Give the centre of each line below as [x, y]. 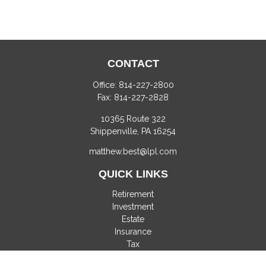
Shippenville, [115, 131]
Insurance [133, 232]
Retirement [133, 194]
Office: [105, 85]
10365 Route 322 [133, 119]
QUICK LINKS [133, 174]
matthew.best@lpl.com [133, 151]
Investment [133, 207]
